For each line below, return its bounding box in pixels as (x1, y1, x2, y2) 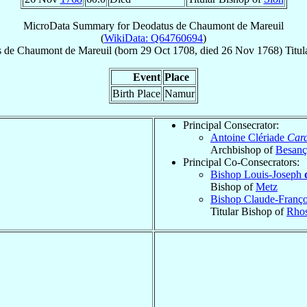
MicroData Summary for (23, 19, 132, 32)
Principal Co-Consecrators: (183, 156, 299, 168)
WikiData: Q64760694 (104, 32, 203, 44)
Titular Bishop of (210, 205, 286, 217)
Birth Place (112, 87, 160, 99)
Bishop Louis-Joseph (210, 168, 304, 180)
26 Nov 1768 (221, 44, 279, 56)
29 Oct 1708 (140, 44, 195, 56)
